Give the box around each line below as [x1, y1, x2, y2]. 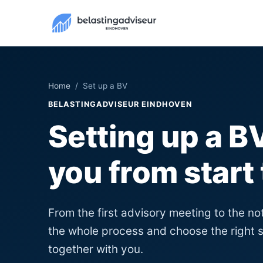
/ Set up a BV [70, 81, 127, 90]
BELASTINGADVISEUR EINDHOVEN [48, 100, 192, 109]
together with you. [48, 242, 143, 257]
